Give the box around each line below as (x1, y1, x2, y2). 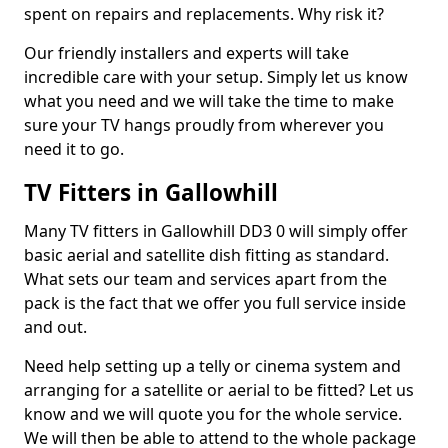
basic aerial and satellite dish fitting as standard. (24, 244, 389, 266)
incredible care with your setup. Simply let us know (24, 66, 408, 88)
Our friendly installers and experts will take (24, 42, 349, 64)
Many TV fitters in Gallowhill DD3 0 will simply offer (24, 220, 408, 242)
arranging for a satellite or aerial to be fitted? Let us (24, 379, 414, 401)
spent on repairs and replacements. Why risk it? (24, 3, 384, 25)
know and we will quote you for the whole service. (24, 403, 402, 425)
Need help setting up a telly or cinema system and (24, 355, 401, 377)
